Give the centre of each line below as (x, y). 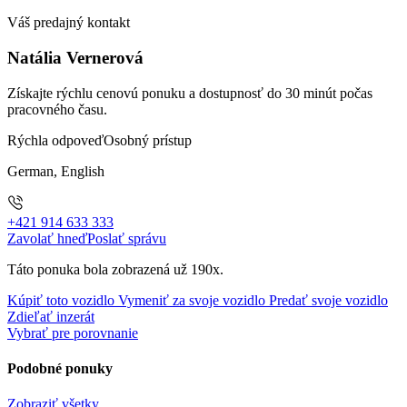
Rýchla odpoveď (55, 140)
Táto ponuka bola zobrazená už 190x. (115, 269)
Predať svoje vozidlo (328, 300)
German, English (56, 171)
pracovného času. (57, 109)
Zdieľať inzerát (51, 316)
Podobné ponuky (60, 368)
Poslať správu (127, 238)
